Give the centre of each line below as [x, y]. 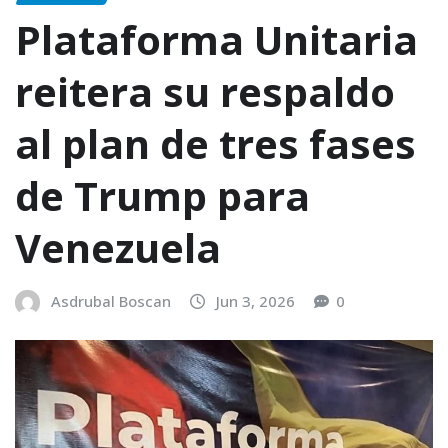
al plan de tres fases [215, 144]
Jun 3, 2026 [255, 301]
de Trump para [162, 196]
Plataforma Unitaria [216, 40]
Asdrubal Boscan [111, 301]
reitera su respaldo [205, 92]
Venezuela [118, 248]
